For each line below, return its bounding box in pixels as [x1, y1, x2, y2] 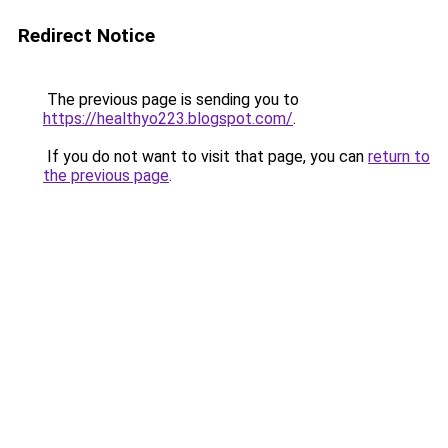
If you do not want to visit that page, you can [43, 147, 368, 166]
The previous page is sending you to [43, 90, 299, 109]
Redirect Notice [18, 24, 155, 47]
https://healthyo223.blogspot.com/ [43, 109, 293, 128]
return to [368, 147, 430, 166]
